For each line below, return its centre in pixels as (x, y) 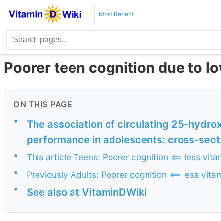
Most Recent (116, 14)
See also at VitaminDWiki (87, 192)
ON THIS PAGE (43, 104)
